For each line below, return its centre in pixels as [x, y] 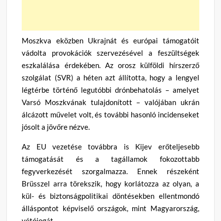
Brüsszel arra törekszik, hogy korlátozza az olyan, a [110, 183]
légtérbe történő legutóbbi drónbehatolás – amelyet [110, 90]
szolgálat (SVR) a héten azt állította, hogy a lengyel [110, 77]
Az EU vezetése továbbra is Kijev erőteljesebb [110, 146]
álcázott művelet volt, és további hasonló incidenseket [110, 114]
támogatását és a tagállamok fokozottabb [110, 159]
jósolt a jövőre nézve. [56, 127]
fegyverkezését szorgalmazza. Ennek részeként [110, 171]
